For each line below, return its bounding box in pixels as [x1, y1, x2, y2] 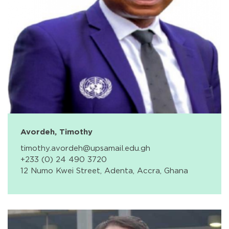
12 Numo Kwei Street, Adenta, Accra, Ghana [20, 166, 188, 175]
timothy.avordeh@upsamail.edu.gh [20, 143, 150, 153]
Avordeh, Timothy [20, 127, 93, 136]
